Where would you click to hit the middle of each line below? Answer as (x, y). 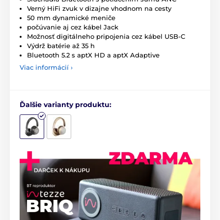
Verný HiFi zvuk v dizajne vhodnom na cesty (99, 8)
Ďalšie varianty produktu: (66, 104)
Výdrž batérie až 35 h (61, 45)
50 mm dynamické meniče (71, 17)
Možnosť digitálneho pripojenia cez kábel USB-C (106, 36)
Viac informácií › (46, 67)
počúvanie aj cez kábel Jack (73, 27)
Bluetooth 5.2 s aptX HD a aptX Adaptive (93, 55)
